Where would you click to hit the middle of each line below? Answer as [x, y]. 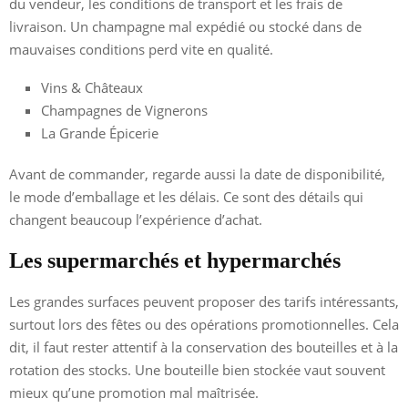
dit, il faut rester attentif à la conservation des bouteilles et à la [204, 347]
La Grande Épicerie [100, 133]
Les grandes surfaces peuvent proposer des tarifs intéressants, [204, 302]
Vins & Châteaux [92, 88]
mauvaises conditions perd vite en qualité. [141, 50]
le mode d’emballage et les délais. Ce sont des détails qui [186, 197]
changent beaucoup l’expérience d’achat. [136, 220]
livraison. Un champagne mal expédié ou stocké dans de [185, 27]
